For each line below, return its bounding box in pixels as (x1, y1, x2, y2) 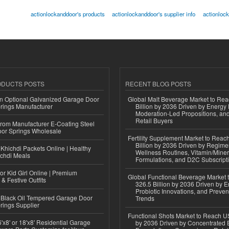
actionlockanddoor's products (30, 10, 105, 18)
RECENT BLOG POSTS (125, 79, 191, 88)
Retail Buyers (135, 116, 173, 125)
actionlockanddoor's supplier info (112, 10, 196, 18)
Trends (135, 194, 154, 203)
